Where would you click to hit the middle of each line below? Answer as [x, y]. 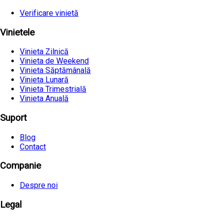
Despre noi [39, 185]
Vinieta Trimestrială [53, 89]
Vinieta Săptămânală [55, 71]
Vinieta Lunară [44, 80]
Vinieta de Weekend [54, 61]
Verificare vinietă [49, 13]
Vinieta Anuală [44, 99]
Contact [33, 147]
